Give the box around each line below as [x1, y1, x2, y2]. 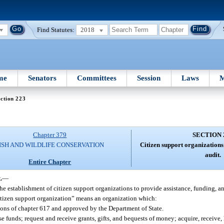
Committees [77, 73, 117, 82]
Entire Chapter [28, 157, 71, 165]
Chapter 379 [33, 131, 67, 139]
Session [137, 73, 161, 82]
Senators [27, 73, 56, 82]
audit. [205, 151, 221, 159]
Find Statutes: [37, 25, 75, 33]
